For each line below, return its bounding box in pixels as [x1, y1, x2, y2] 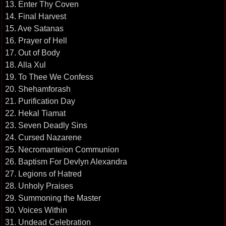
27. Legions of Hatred [5, 169, 82, 178]
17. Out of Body [5, 48, 60, 57]
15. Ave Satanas [5, 24, 64, 33]
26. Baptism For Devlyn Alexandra [5, 157, 127, 166]
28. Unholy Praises [5, 181, 73, 190]
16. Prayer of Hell [5, 36, 67, 45]
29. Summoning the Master [5, 193, 101, 202]
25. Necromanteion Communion [5, 145, 119, 154]
